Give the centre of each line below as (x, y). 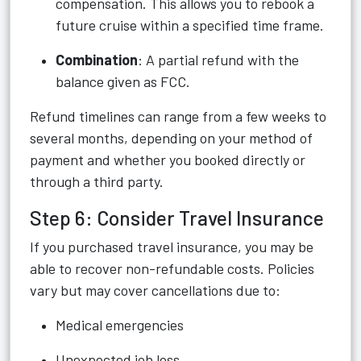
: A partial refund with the (218, 60)
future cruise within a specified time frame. (190, 25)
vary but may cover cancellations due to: (155, 290)
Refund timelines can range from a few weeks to (178, 116)
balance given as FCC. (123, 81)
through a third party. (97, 181)
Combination (97, 60)
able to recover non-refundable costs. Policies (172, 268)
